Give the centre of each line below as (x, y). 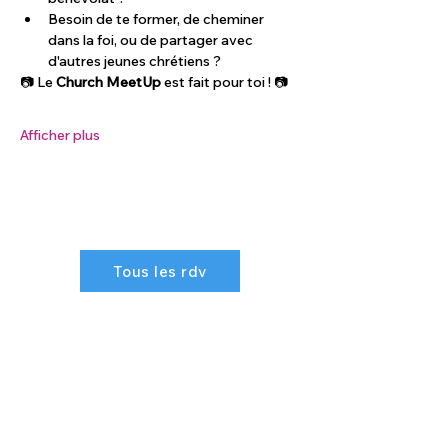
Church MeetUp (108, 82)
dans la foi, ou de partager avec (152, 40)
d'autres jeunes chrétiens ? (134, 61)
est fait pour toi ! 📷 (224, 82)
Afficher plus (60, 135)
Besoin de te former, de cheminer (157, 19)
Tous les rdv (160, 271)
